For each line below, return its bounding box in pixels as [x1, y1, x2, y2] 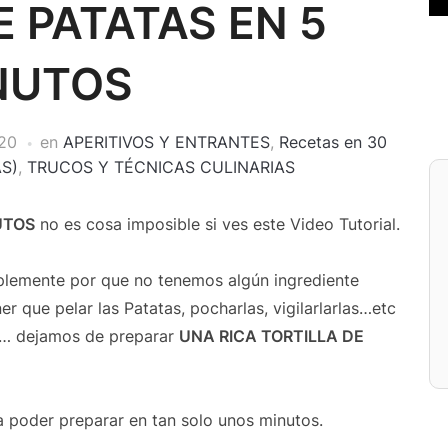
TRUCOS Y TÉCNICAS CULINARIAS [27, 157, 295, 177]
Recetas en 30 [279, 132, 387, 152]
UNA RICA [179, 326, 261, 346]
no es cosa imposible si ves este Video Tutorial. [35, 214, 400, 234]
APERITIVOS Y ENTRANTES [63, 132, 270, 152]
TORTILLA [261, 326, 338, 346]
